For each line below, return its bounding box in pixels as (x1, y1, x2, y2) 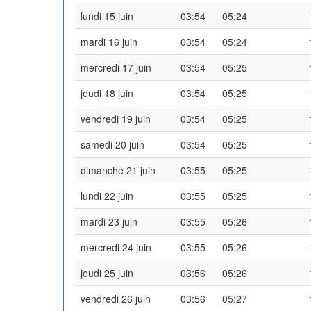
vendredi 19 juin (81, 111, 151, 126)
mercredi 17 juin (81, 60, 151, 74)
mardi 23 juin (81, 214, 137, 228)
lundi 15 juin (81, 8, 133, 23)
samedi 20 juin (81, 137, 144, 151)
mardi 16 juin (81, 34, 137, 49)
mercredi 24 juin (81, 239, 151, 254)
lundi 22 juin (81, 188, 133, 203)
